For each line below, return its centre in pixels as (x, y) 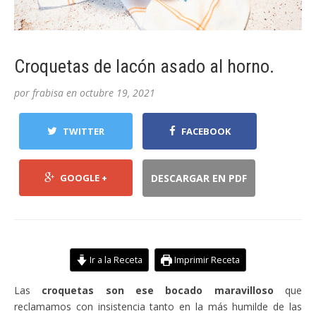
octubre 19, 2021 (117, 93)
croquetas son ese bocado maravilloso (164, 291)
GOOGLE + (84, 178)
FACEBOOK (206, 132)
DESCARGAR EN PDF (199, 178)
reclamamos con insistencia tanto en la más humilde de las (158, 307)
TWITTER (84, 132)
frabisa (48, 93)
